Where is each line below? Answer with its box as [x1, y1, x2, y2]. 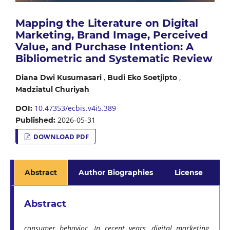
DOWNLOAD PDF [32, 132, 89, 142]
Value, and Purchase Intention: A [15, 41, 194, 53]
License [175, 168, 203, 178]
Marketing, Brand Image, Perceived [15, 29, 208, 42]
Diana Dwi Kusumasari [15, 73, 102, 83]
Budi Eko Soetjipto [107, 73, 177, 83]
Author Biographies [79, 168, 154, 178]
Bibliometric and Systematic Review [15, 52, 213, 65]
